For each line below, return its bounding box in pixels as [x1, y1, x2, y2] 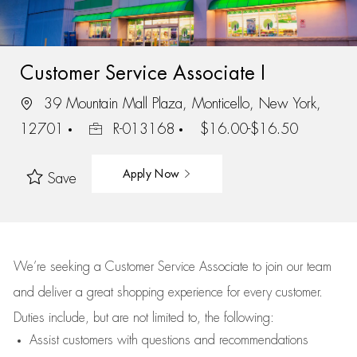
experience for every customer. [167, 286, 323, 299]
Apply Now [122, 167, 183, 179]
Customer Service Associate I [19, 63, 265, 83]
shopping [116, 286, 168, 299]
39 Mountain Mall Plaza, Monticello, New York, [38, 96, 321, 111]
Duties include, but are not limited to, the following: [13, 312, 274, 324]
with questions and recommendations [112, 334, 308, 347]
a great [75, 286, 117, 299]
